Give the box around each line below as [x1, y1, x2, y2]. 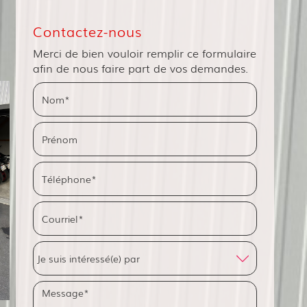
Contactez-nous [33, 21, 143, 41]
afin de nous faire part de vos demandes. [33, 60, 249, 76]
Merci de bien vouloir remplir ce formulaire [33, 45, 257, 61]
